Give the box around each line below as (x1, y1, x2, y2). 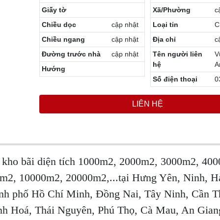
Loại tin (152, 21, 178, 28)
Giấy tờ (42, 6, 67, 14)
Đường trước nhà (42, 50, 101, 58)
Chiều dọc (42, 21, 77, 28)
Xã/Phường (152, 6, 191, 14)
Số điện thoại (152, 75, 197, 83)
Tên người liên (152, 50, 202, 58)
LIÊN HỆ (132, 100, 164, 108)
